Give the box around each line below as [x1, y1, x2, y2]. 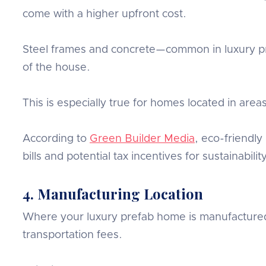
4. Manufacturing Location [23, 183, 203, 203]
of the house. [23, 62, 90, 73]
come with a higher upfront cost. [23, 8, 186, 20]
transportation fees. [23, 229, 122, 240]
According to [23, 133, 90, 144]
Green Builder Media [90, 133, 195, 144]
